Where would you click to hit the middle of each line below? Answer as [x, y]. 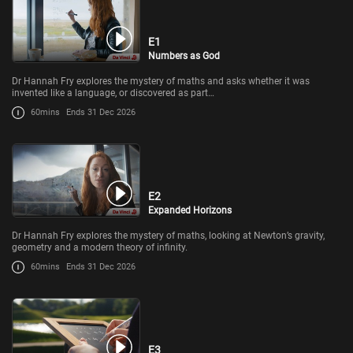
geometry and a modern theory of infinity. [100, 247]
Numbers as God [184, 56]
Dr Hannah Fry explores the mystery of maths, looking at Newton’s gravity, [168, 235]
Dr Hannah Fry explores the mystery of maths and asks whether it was [161, 81]
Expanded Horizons [190, 210]
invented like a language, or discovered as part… [113, 93]
